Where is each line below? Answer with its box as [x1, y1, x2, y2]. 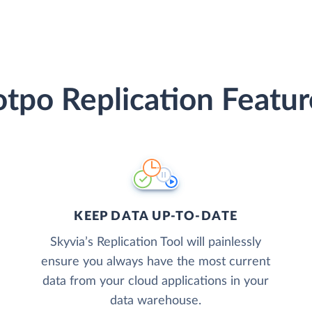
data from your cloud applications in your [42, 274, 270, 288]
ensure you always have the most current [41, 255, 271, 268]
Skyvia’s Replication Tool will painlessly [50, 235, 262, 249]
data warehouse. [110, 294, 202, 307]
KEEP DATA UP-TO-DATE [74, 210, 238, 223]
